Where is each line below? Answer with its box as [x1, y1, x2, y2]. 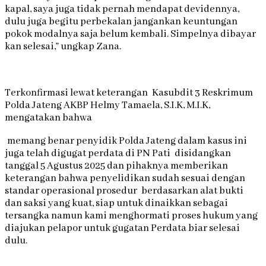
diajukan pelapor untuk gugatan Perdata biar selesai [5, 222, 240, 235]
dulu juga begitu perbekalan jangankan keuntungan [5, 15, 237, 28]
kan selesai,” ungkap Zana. [5, 40, 121, 53]
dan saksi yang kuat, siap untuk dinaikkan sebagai [5, 197, 228, 210]
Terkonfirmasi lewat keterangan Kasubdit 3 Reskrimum [5, 87, 255, 100]
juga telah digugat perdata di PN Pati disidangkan [5, 147, 231, 160]
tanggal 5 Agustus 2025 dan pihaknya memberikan [5, 160, 228, 173]
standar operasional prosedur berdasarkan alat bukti [5, 185, 246, 198]
